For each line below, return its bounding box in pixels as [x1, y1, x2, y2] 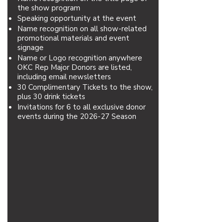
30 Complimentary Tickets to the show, [17, 82, 153, 92]
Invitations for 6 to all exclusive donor [17, 102, 146, 112]
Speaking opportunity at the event [17, 13, 136, 23]
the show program [17, 3, 80, 13]
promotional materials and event [17, 33, 129, 43]
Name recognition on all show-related [17, 24, 147, 34]
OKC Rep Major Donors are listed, [17, 62, 132, 72]
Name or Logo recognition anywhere [17, 53, 142, 63]
